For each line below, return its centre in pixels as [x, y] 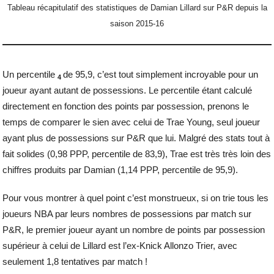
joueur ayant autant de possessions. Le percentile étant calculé [128, 91]
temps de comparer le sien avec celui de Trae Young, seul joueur [131, 122]
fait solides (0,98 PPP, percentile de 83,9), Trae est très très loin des [137, 154]
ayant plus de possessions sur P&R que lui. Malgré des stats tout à [136, 138]
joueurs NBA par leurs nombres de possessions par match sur [127, 214]
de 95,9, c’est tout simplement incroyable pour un [161, 75]
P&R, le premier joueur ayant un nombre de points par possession [134, 230]
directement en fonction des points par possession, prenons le [126, 106]
